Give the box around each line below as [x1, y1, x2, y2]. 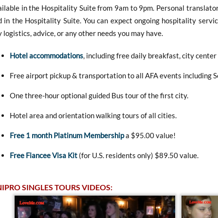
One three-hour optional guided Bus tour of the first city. [10, 91, 188, 100]
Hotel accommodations [10, 51, 83, 60]
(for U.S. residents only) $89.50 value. [77, 150, 199, 160]
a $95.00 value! [124, 130, 176, 140]
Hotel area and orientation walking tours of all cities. [10, 110, 177, 120]
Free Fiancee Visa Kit [10, 150, 77, 160]
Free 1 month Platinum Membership [10, 130, 124, 140]
